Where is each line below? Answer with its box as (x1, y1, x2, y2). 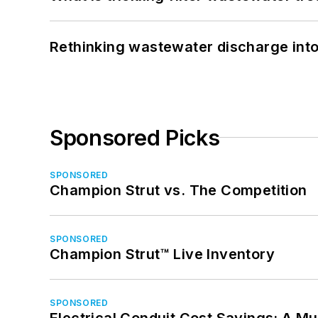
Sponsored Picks (50, 124, 220, 150)
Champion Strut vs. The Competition (50, 181, 307, 199)
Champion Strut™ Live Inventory (50, 245, 275, 263)
